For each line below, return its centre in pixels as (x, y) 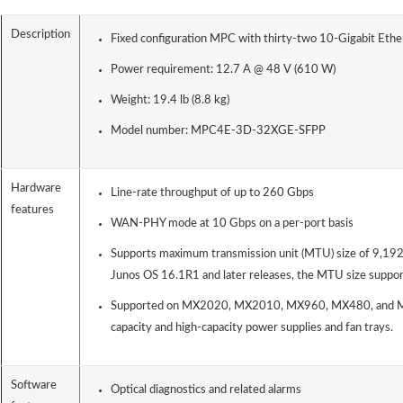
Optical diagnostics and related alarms (206, 390)
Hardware (36, 189)
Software (34, 386)
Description (40, 35)
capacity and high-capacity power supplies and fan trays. (251, 328)
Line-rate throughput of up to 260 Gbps (212, 193)
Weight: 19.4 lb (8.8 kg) (170, 101)
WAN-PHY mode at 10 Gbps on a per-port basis (232, 224)
